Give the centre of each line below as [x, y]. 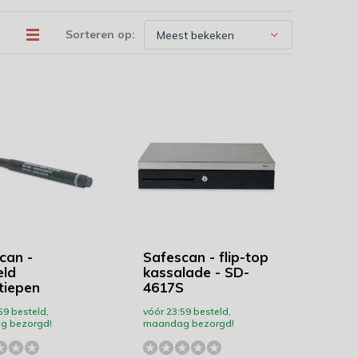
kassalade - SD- [196, 272]
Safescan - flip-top [205, 257]
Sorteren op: [100, 34]
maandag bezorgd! [188, 323]
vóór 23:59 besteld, [187, 311]
